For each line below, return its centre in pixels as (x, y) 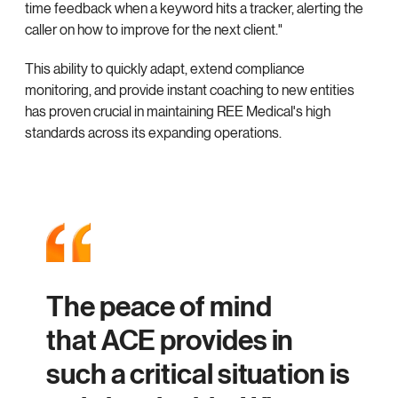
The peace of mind (159, 307)
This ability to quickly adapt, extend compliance (165, 69)
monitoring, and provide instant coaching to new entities (190, 91)
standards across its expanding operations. (153, 133)
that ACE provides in (170, 341)
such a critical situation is (198, 375)
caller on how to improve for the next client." (154, 30)
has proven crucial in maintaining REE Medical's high (178, 112)
